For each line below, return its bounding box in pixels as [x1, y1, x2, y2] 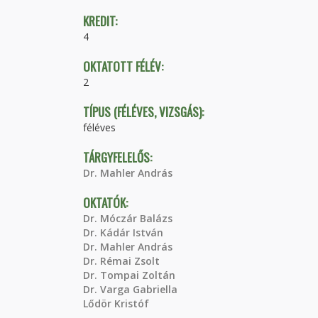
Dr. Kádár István [83, 226, 163, 239]
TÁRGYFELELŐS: [83, 148, 155, 166]
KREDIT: [83, 12, 120, 30]
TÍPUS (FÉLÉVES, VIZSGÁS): [83, 103, 207, 121]
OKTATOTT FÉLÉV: [83, 57, 166, 75]
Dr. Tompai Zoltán [83, 268, 175, 282]
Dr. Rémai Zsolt [83, 254, 160, 268]
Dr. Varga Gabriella [83, 283, 177, 296]
